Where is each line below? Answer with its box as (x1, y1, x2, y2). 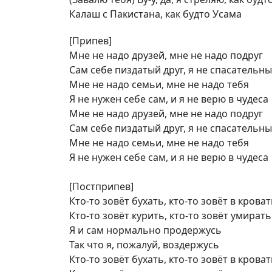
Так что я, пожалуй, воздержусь (69, 238, 219, 251)
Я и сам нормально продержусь (69, 223, 222, 237)
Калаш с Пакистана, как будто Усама (69, 7, 242, 21)
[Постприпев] (69, 180, 134, 193)
